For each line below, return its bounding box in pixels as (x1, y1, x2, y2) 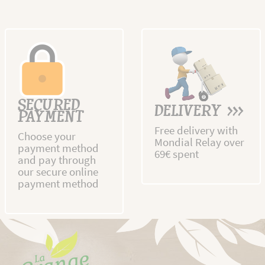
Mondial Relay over (154, 135, 244, 150)
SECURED (17, 95, 80, 118)
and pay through (17, 153, 96, 167)
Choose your (17, 129, 76, 144)
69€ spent (154, 147, 199, 161)
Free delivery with (154, 123, 238, 138)
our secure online (17, 164, 98, 179)
